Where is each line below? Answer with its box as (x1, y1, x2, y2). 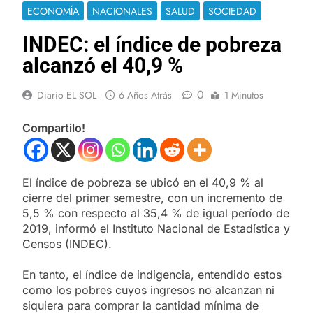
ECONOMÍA (27, 3, 79, 18)
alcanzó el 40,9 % (22, 52, 183, 78)
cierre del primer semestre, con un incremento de (22, 190, 282, 205)
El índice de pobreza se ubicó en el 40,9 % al (22, 175, 263, 189)
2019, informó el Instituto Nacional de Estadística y (22, 221, 290, 235)
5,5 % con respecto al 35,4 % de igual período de (22, 205, 289, 220)
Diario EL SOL (37, 87, 96, 102)
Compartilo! (22, 120, 85, 135)
